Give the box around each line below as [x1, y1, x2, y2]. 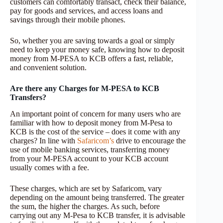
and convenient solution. [10, 63, 87, 72]
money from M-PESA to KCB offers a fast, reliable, [10, 54, 173, 63]
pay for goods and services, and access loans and [10, 6, 163, 15]
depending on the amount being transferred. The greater [10, 193, 184, 202]
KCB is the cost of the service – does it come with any [10, 127, 180, 136]
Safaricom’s [77, 136, 114, 145]
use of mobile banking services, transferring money [10, 145, 170, 154]
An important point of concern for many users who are [10, 109, 181, 118]
